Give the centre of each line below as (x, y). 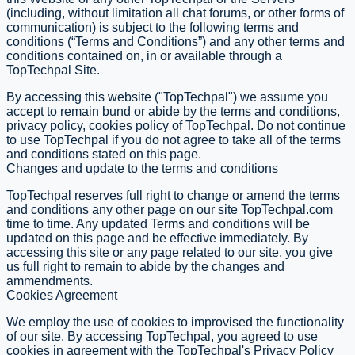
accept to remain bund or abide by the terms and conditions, (173, 111)
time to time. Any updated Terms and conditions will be (158, 223)
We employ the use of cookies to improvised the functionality (175, 322)
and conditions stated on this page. (104, 154)
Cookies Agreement (62, 295)
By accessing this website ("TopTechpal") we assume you (167, 97)
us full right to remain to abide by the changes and (145, 266)
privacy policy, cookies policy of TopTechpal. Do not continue (176, 125)
